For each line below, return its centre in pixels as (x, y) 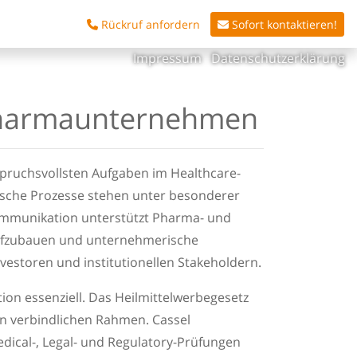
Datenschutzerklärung (278, 59)
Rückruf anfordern (151, 24)
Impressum (169, 59)
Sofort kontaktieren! (283, 24)
